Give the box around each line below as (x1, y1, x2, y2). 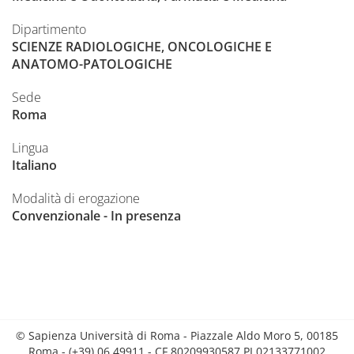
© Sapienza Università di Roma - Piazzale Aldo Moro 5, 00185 (16, 328, 338, 344)
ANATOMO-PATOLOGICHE (12, 55, 172, 73)
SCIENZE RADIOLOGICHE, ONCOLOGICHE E (12, 38, 272, 56)
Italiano (12, 156, 57, 175)
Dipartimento (12, 21, 86, 39)
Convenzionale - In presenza (12, 207, 181, 225)
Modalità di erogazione (12, 190, 140, 208)
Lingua (12, 139, 48, 157)
